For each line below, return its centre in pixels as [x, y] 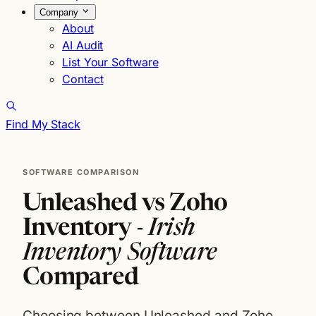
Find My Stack [43, 124]
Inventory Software [120, 254]
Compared [81, 279]
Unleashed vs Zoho [125, 205]
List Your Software [110, 62]
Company [60, 12]
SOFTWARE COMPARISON [81, 172]
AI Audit [83, 45]
